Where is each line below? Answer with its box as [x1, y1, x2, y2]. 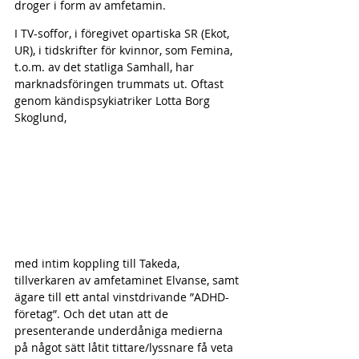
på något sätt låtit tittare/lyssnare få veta [14, 339, 236, 355]
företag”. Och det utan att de [14, 305, 171, 321]
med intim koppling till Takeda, [14, 255, 183, 271]
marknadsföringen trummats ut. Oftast [14, 76, 227, 92]
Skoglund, [14, 110, 67, 126]
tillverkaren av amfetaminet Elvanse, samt [14, 272, 242, 288]
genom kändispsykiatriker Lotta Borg [14, 93, 213, 109]
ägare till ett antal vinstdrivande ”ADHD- [14, 288, 229, 305]
